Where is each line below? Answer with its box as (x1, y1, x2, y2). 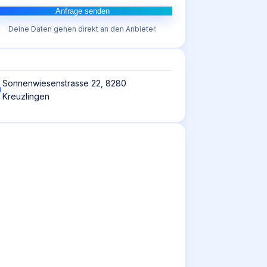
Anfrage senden (55, 7, 110, 15)
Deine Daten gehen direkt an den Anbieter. (8, 24, 157, 33)
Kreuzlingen (2, 91, 49, 101)
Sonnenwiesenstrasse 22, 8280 (2, 78, 126, 88)
